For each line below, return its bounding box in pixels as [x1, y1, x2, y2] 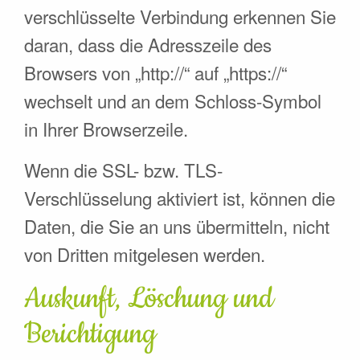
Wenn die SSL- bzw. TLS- [24, 156, 223, 182]
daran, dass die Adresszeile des [24, 31, 272, 57]
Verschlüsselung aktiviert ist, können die [24, 184, 335, 211]
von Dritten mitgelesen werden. [24, 240, 265, 267]
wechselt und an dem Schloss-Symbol [24, 87, 321, 113]
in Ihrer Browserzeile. [24, 115, 188, 141]
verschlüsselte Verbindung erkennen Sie [24, 2, 336, 29]
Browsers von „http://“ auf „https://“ [24, 59, 287, 85]
